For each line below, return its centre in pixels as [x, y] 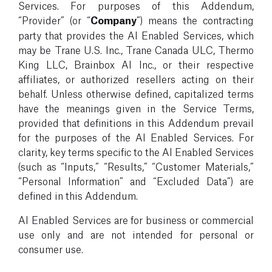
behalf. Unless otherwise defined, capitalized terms [136, 93]
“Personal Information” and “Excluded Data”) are [136, 180]
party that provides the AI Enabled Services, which [136, 35]
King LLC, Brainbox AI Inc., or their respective [136, 64]
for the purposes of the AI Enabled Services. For [136, 137]
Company [114, 20]
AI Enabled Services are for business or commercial [136, 219]
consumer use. [51, 248]
